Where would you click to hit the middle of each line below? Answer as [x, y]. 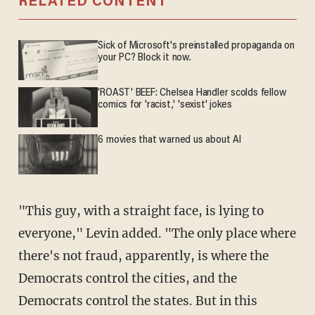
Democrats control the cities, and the [127, 279]
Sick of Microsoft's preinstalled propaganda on [196, 46]
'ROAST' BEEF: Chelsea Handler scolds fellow [192, 93]
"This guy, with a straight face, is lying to [26, 211]
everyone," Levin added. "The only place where [157, 234]
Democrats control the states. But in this [137, 301]
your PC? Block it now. [144, 58]
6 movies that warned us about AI [169, 141]
